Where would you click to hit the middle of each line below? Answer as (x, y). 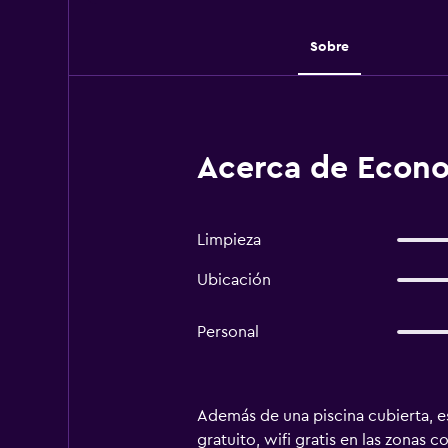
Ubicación (233, 280)
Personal (227, 332)
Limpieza (228, 240)
